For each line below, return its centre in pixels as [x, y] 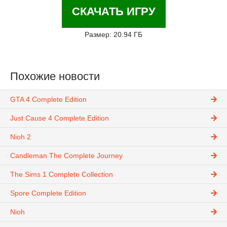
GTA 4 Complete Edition [48, 100]
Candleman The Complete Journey [66, 156]
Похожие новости [55, 77]
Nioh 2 [21, 137]
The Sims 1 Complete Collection [62, 175]
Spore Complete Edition [48, 193]
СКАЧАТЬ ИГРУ [113, 12]
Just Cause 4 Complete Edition [60, 118]
